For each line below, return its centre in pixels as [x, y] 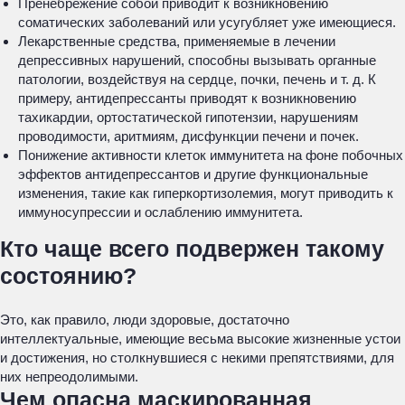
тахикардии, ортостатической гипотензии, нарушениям [188, 117]
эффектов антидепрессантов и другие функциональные [193, 174]
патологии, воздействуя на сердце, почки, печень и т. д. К [197, 79]
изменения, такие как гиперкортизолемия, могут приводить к [206, 193]
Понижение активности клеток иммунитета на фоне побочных [211, 155]
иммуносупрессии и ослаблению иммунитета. [160, 212]
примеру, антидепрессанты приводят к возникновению [187, 98]
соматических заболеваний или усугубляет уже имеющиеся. [207, 22]
